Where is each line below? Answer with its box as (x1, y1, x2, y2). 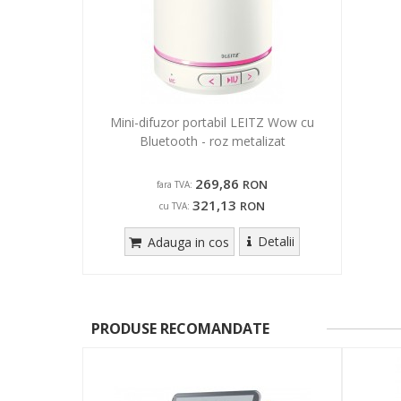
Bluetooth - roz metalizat (139, 132, 286, 150)
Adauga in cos (144, 234, 230, 252)
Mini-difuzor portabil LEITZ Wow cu (110, 114, 314, 132)
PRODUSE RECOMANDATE (91, 319, 269, 339)
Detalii (257, 233, 294, 251)
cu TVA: (159, 200, 190, 213)
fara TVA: (157, 178, 192, 192)
